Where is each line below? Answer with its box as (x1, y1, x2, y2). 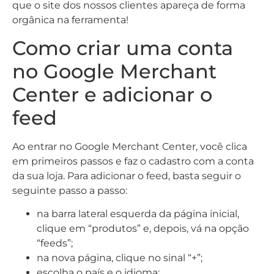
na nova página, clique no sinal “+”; (37, 252, 202, 264)
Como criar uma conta (12, 35, 233, 60)
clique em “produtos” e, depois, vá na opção (37, 223, 249, 235)
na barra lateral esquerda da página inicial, (37, 208, 239, 220)
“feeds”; (37, 237, 73, 250)
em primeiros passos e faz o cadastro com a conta (12, 155, 254, 167)
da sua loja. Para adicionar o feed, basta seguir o (12, 169, 241, 182)
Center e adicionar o (12, 82, 212, 106)
